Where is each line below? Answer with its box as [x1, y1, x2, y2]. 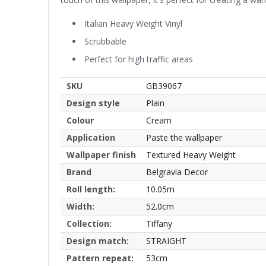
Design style [66, 97, 120, 109]
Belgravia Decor [146, 166, 208, 178]
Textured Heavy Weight [146, 148, 236, 160]
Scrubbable [84, 35, 126, 47]
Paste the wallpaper [146, 131, 222, 143]
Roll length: [66, 183, 115, 195]
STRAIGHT [146, 235, 186, 246]
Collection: [66, 217, 112, 229]
